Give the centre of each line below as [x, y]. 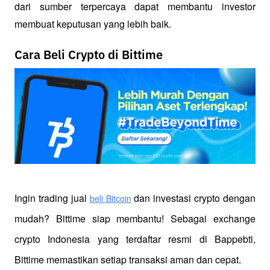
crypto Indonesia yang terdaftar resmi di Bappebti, [135, 239]
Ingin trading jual [51, 198]
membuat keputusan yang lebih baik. [93, 24]
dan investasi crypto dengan [193, 198]
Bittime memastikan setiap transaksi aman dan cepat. [128, 260]
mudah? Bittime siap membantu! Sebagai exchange [135, 219]
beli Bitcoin [110, 199]
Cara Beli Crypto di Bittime [89, 55]
